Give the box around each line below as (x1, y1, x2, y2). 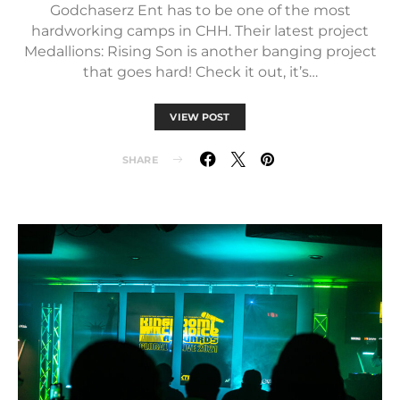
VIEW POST (170, 111, 230, 123)
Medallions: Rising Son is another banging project (23, 43, 377, 60)
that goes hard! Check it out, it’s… (82, 63, 318, 80)
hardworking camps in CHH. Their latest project (31, 22, 369, 39)
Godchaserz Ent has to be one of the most (49, 2, 351, 19)
